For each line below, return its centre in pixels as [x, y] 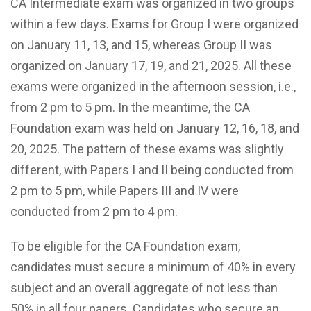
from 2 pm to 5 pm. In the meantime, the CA [130, 107]
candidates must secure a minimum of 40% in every [153, 267]
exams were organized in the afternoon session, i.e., [153, 86]
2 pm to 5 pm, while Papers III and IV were [125, 190]
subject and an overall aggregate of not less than [144, 287]
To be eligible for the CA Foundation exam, [125, 246]
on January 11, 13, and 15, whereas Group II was [141, 44]
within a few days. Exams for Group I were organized [154, 24]
